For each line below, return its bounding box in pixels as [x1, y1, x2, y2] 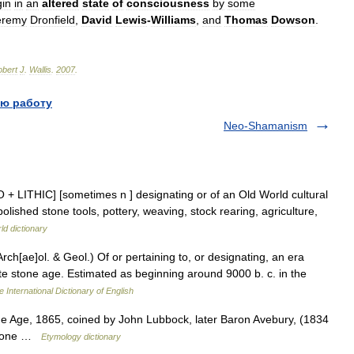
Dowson [271, 13, 315, 26]
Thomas [224, 13, 268, 26]
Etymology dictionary [41, 332, 121, 341]
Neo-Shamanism [224, 119, 307, 132]
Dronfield [30, 13, 75, 26]
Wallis [29, 65, 51, 74]
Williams [151, 13, 196, 26]
